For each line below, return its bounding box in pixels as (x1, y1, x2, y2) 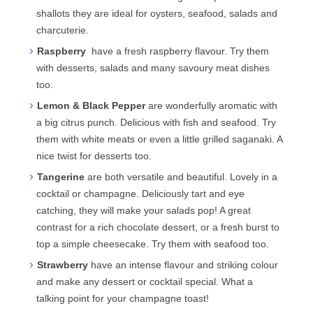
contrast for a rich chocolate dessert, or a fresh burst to (36, 221, 280, 233)
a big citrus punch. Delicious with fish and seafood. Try (36, 116, 277, 128)
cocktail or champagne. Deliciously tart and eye (36, 187, 245, 199)
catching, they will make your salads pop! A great (36, 204, 252, 216)
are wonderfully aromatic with (148, 99, 278, 111)
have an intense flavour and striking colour (91, 259, 279, 270)
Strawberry (37, 259, 92, 270)
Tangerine (37, 170, 88, 182)
